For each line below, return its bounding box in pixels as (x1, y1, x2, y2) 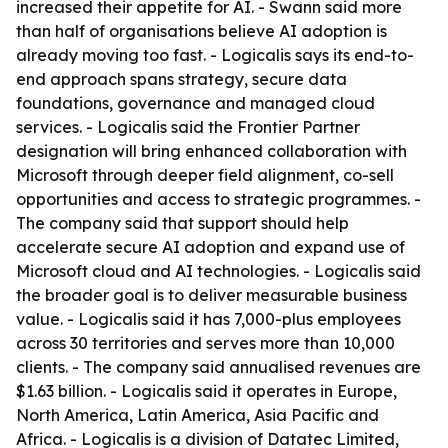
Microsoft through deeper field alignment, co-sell (16, 165, 394, 185)
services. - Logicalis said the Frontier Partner (16, 117, 360, 137)
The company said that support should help (16, 213, 349, 233)
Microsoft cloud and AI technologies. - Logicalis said (16, 261, 421, 281)
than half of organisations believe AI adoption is (16, 21, 387, 41)
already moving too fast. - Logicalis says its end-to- (16, 45, 414, 65)
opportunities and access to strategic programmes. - (16, 189, 421, 209)
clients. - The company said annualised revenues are (16, 357, 421, 377)
